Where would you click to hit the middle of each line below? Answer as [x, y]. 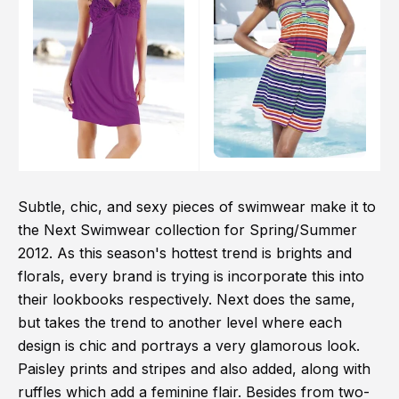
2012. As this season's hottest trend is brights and [185, 253]
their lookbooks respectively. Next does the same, [187, 300]
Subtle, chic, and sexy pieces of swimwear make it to [197, 207]
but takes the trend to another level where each [180, 323]
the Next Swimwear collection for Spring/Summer [187, 230]
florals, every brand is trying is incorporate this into [191, 277]
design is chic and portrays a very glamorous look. [189, 346]
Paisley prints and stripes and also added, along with [194, 369]
